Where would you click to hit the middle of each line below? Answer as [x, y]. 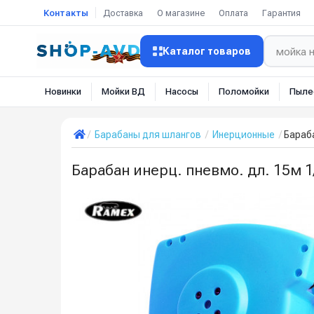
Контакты [66, 13]
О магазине [181, 13]
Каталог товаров [207, 51]
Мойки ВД [123, 91]
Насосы [182, 91]
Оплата [233, 13]
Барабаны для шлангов [148, 135]
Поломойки [244, 91]
